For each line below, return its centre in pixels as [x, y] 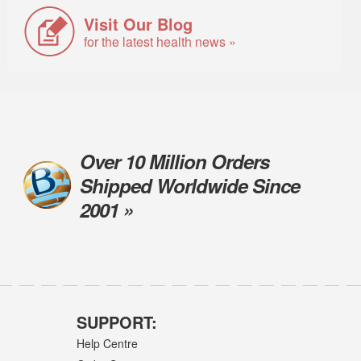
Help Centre [107, 344]
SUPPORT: [116, 322]
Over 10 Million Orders [174, 161]
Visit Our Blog [139, 23]
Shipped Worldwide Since [189, 185]
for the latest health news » [160, 41]
